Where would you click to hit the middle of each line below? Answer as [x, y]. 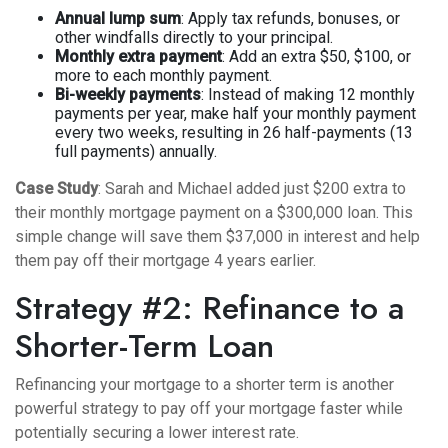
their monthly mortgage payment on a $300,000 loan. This [214, 212]
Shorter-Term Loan [144, 346]
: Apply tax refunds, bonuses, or [290, 18]
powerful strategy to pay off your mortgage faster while [209, 408]
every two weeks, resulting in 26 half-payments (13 [234, 132]
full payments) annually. [136, 151]
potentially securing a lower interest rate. [157, 432]
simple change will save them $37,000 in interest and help [217, 236]
